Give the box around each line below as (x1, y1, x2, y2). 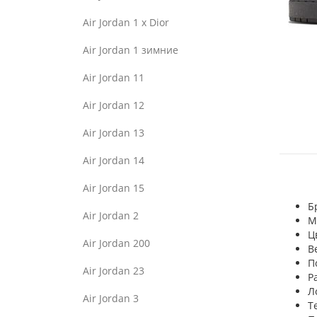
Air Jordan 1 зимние (83, 43, 178, 57)
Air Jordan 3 (83, 292, 139, 305)
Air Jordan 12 (83, 98, 144, 112)
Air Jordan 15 (83, 181, 144, 195)
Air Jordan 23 (83, 264, 144, 277)
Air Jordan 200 (83, 236, 150, 250)
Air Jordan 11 (83, 71, 144, 84)
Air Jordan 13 (83, 126, 144, 139)
